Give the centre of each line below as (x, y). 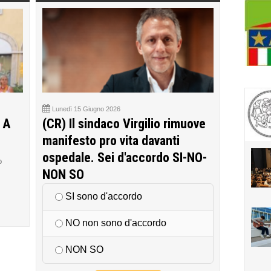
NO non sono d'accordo (115, 223)
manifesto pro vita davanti (111, 141)
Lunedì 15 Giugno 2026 (86, 109)
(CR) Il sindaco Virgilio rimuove (124, 124)
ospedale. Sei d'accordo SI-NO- (125, 158)
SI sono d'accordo (103, 197)
